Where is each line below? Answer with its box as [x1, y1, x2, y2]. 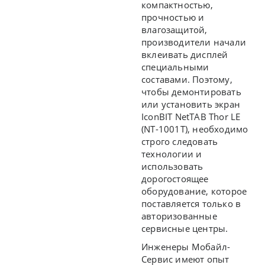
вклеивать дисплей [141, 49, 228, 61]
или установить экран [141, 98, 240, 111]
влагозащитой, [141, 24, 208, 36]
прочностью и [141, 11, 205, 24]
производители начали [141, 36, 246, 49]
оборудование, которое [141, 185, 247, 198]
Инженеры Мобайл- [141, 241, 231, 253]
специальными [141, 61, 209, 73]
